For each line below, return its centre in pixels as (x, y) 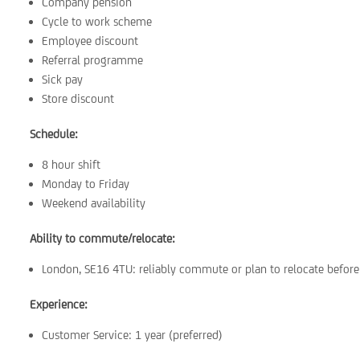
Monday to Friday (86, 184)
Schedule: (54, 134)
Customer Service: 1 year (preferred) (133, 335)
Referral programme (93, 60)
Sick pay (63, 79)
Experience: (59, 304)
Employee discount (90, 41)
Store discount (78, 98)
